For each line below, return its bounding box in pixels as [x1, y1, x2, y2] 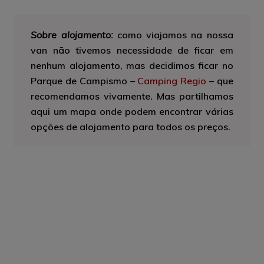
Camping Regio [137, 74, 207, 87]
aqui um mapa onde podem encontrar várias [31, 105, 233, 117]
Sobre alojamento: [31, 28, 113, 41]
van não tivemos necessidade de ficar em [31, 44, 233, 56]
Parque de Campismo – [31, 74, 138, 87]
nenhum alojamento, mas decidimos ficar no [31, 59, 233, 71]
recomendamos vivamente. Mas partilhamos [31, 90, 233, 102]
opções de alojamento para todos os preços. [31, 120, 231, 133]
